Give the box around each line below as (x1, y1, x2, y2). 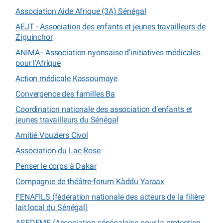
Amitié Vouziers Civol (15, 130, 88, 140)
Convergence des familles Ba (15, 89, 115, 99)
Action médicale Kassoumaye (15, 73, 118, 83)
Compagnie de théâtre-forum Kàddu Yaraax (15, 176, 165, 186)
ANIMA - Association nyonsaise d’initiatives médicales (15, 47, 201, 57)
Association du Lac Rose (15, 145, 101, 155)
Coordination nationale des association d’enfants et (15, 104, 193, 114)
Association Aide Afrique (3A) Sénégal (15, 6, 146, 16)
